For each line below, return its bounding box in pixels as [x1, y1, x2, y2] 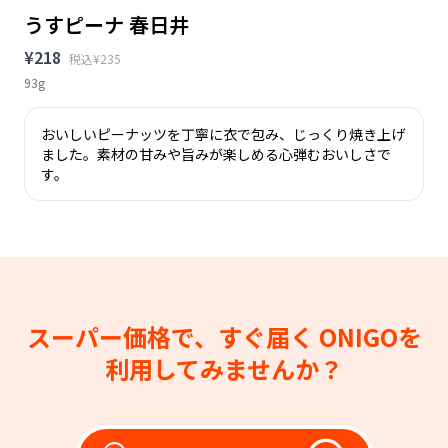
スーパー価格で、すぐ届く [26, 318, 319, 354]
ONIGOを [318, 318, 422, 354]
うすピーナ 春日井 [24, 9, 189, 39]
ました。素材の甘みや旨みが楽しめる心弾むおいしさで [41, 143, 391, 164]
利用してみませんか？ [105, 350, 343, 386]
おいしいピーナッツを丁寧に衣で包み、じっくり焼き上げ [41, 123, 405, 144]
